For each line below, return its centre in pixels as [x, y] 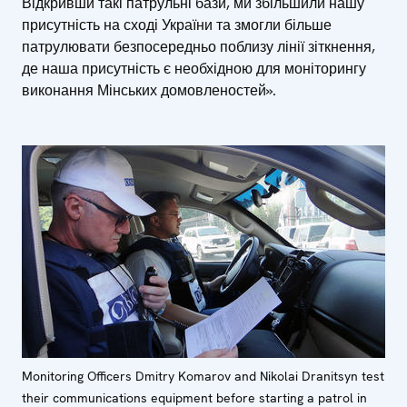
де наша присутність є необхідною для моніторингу [194, 69]
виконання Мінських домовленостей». [149, 91]
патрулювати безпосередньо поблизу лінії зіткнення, [199, 47]
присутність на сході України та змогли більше [177, 25]
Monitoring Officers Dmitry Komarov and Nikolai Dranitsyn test [203, 377]
